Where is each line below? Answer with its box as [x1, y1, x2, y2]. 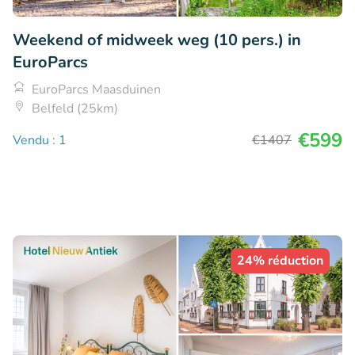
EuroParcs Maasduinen [32, 81, 161, 99]
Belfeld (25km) [32, 100, 118, 118]
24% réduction [237, 252, 323, 270]
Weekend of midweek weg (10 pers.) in [13, 29, 301, 52]
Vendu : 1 [13, 132, 67, 150]
